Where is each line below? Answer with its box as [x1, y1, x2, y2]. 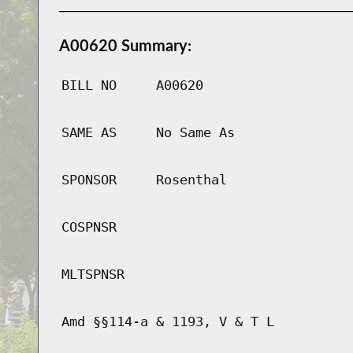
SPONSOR [61, 172, 117, 188]
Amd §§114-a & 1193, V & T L [61, 314, 274, 330]
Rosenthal [155, 172, 227, 188]
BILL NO [61, 77, 117, 94]
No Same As [155, 124, 235, 141]
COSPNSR [61, 219, 117, 236]
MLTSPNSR [61, 266, 124, 283]
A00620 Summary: [58, 35, 191, 55]
